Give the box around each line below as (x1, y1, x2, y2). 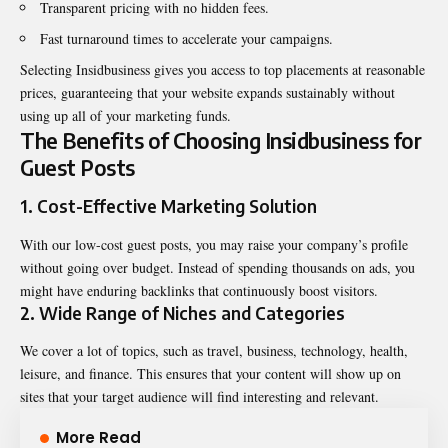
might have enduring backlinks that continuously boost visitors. (20, 280, 378, 300)
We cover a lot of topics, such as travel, (20, 341, 247, 361)
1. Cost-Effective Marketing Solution (20, 195, 317, 218)
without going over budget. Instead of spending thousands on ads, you (20, 257, 415, 277)
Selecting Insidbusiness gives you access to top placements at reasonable (20, 59, 425, 79)
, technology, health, (293, 341, 408, 361)
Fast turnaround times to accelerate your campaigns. (40, 28, 333, 48)
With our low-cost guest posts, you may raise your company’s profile (20, 234, 408, 254)
